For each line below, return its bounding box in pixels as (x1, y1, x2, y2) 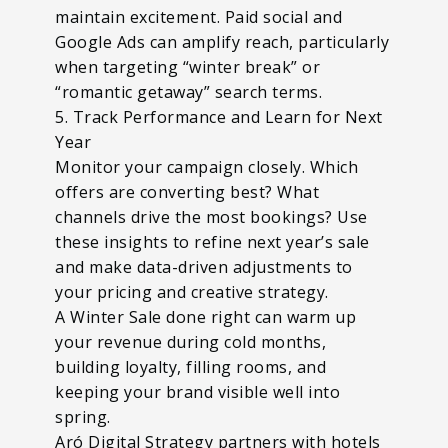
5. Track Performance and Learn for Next (55, 105, 383, 128)
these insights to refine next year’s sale (55, 230, 370, 253)
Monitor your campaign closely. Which (55, 155, 358, 178)
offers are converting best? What (55, 180, 319, 203)
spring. (55, 405, 111, 428)
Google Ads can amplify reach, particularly (55, 30, 389, 53)
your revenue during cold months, (55, 330, 326, 353)
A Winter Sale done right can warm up (55, 305, 356, 328)
